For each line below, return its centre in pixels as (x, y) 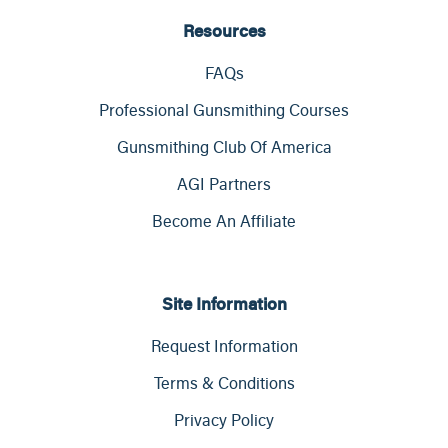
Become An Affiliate (224, 221)
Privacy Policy (224, 420)
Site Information (224, 304)
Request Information (224, 346)
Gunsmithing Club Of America (224, 147)
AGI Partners (224, 184)
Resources (224, 31)
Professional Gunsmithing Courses (224, 110)
